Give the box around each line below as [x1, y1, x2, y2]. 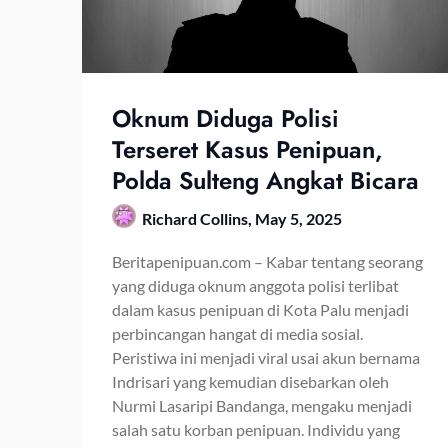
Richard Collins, [142, 208, 255, 228]
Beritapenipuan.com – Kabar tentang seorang [112, 251, 423, 271]
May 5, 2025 [255, 208, 342, 228]
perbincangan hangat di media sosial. [112, 323, 363, 343]
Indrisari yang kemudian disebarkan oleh [112, 371, 389, 391]
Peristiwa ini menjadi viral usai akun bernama [112, 347, 420, 367]
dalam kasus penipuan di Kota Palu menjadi [112, 299, 409, 319]
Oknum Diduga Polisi [112, 100, 339, 136]
